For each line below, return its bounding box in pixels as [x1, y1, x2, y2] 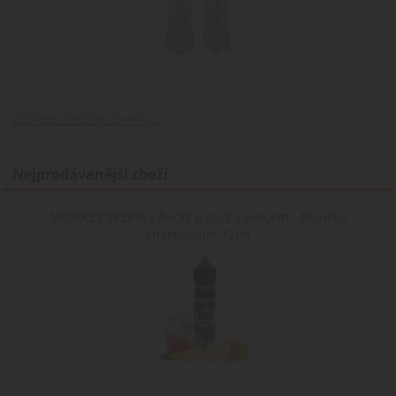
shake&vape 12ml [145, 225, 250, 243]
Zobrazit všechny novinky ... [12, 110, 161, 128]
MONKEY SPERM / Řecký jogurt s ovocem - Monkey [49, 209, 346, 226]
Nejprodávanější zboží [12, 164, 169, 185]
